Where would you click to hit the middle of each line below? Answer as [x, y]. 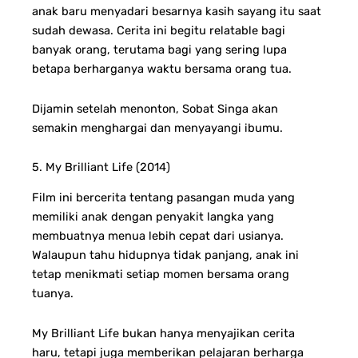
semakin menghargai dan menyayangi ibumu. [157, 127]
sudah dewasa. [74, 31]
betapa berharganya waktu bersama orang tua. [162, 69]
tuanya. [53, 294]
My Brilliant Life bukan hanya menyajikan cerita [163, 333]
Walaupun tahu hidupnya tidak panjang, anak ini [165, 255]
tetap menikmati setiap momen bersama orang [161, 274]
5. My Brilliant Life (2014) [101, 167]
